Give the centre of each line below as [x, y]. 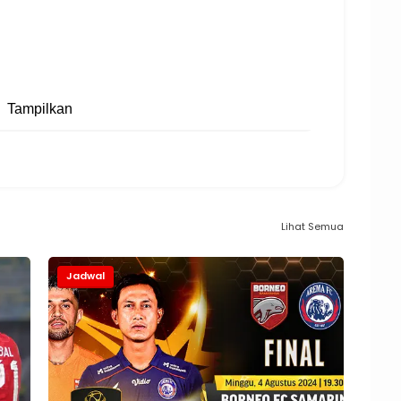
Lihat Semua [312, 226]
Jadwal [85, 276]
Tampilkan [39, 109]
